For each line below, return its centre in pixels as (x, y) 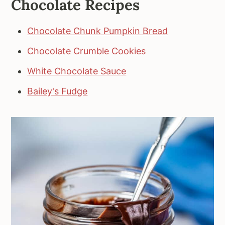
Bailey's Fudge (58, 91)
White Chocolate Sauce (77, 71)
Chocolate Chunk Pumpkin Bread (98, 31)
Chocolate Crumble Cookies (87, 51)
